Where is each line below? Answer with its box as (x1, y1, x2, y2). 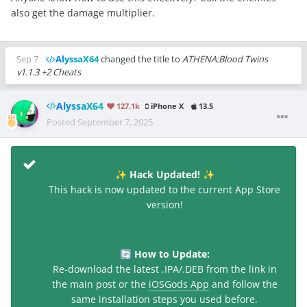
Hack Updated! (126, 167, 203, 181)
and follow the (208, 277, 278, 291)
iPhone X (149, 101, 184, 112)
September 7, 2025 (77, 115, 153, 128)
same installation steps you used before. (71, 292, 258, 306)
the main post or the (51, 277, 149, 291)
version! (146, 197, 183, 211)
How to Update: (134, 247, 210, 260)
